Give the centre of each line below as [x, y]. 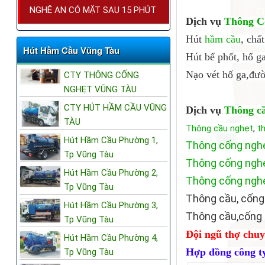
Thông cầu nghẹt [220, 129]
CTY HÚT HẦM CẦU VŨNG [115, 108]
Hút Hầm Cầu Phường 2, [111, 173]
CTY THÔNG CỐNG [101, 75]
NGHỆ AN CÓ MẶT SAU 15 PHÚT [93, 10]
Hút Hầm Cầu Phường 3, [111, 206]
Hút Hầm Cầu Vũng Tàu [71, 51]
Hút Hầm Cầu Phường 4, [111, 238]
